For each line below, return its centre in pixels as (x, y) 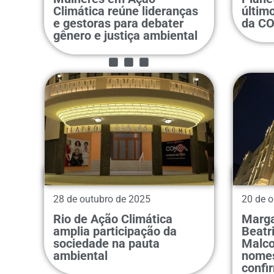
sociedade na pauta (106, 243)
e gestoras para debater (118, 23)
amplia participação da (115, 231)
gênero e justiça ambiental (125, 35)
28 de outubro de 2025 (102, 199)
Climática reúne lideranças (126, 11)
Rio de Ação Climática (113, 219)
